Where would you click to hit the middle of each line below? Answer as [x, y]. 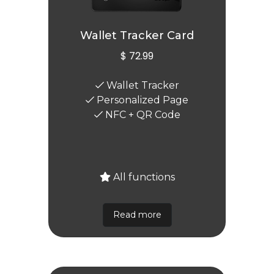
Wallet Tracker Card [137, 35]
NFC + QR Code [141, 114]
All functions [143, 177]
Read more [137, 214]
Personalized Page [141, 100]
